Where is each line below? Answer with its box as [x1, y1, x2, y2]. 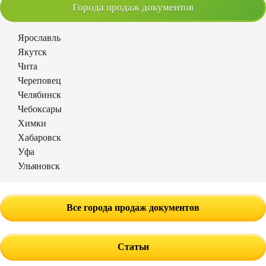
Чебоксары [18, 103, 62, 114]
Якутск [18, 46, 47, 57]
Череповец [18, 75, 61, 85]
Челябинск [18, 89, 61, 100]
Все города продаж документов [66, 202, 199, 213]
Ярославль [18, 32, 61, 43]
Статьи [117, 241, 149, 252]
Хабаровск [18, 132, 61, 142]
